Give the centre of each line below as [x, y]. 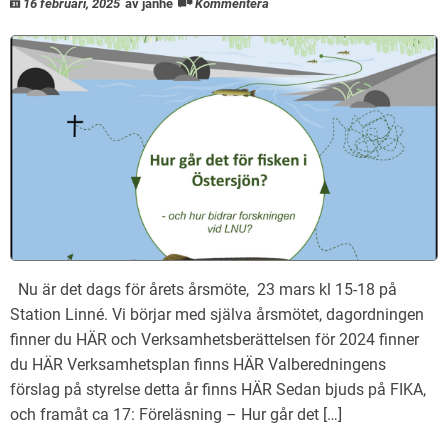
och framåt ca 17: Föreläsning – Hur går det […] [176, 414]
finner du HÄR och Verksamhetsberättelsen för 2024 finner [214, 339]
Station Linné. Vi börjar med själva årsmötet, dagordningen [217, 314]
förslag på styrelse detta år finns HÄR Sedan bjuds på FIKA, [218, 389]
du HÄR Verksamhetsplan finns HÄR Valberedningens [198, 364]
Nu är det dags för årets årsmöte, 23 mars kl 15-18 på [203, 289]
